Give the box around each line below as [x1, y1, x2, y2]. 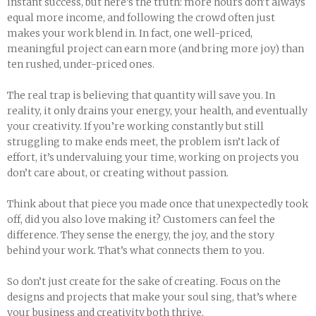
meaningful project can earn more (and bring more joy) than [7, 42, 304, 55]
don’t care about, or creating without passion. [7, 166, 229, 179]
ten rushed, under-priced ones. [7, 58, 154, 71]
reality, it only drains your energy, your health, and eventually [7, 104, 308, 117]
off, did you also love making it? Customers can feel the [7, 213, 275, 226]
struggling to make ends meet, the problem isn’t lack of [7, 135, 279, 148]
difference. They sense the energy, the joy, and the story [7, 229, 274, 241]
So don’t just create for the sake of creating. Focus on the [7, 275, 281, 288]
